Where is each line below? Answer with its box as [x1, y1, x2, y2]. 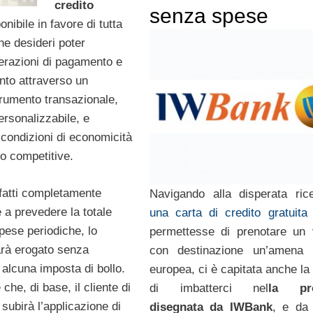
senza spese [149, 4, 268, 28]
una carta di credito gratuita [149, 206, 307, 220]
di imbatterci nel [149, 282, 269, 296]
